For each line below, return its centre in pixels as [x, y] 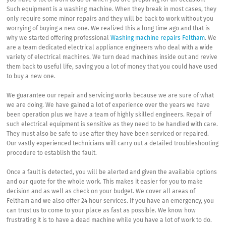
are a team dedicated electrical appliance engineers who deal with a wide [110, 48]
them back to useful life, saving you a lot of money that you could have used [112, 67]
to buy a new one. [31, 77]
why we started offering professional [59, 38]
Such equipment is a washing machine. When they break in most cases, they [112, 10]
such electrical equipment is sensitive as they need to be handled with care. [112, 125]
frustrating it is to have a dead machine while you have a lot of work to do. [109, 220]
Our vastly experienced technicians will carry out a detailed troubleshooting [113, 144]
